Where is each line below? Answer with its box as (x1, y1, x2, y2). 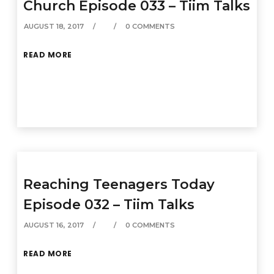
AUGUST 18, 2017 (24, 22, 84, 31)
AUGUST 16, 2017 (24, 221, 84, 229)
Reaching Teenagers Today (23, 176, 215, 193)
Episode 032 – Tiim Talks (23, 196, 195, 213)
